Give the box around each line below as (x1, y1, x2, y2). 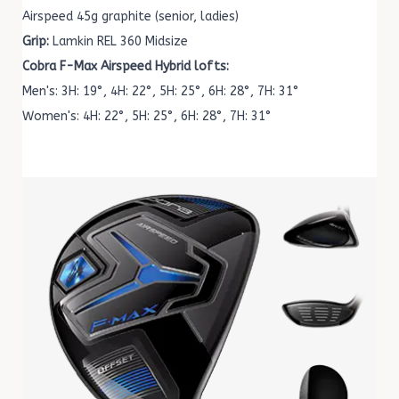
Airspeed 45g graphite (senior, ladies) (22, 8, 239, 24)
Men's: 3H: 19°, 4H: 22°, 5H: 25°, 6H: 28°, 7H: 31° (22, 83, 299, 99)
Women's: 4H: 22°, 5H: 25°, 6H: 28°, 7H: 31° (22, 108, 272, 124)
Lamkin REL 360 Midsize (49, 33, 188, 49)
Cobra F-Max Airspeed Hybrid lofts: (22, 58, 229, 74)
